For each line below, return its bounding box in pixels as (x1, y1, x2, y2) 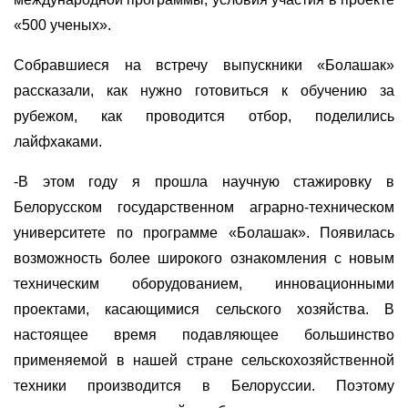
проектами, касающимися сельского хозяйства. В (14, 301, 394, 317)
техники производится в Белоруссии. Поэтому (14, 377, 394, 393)
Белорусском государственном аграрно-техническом (14, 199, 394, 215)
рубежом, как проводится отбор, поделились (14, 107, 394, 124)
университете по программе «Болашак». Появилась (14, 224, 394, 240)
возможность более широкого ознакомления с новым (14, 250, 394, 266)
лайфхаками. (14, 133, 102, 149)
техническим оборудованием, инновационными (14, 275, 394, 291)
